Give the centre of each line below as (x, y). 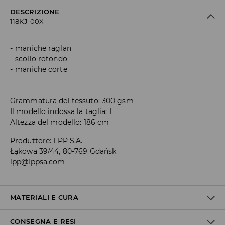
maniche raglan (43, 48)
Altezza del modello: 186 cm (60, 122)
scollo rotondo (41, 59)
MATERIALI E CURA (44, 198)
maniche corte (41, 70)
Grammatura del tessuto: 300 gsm (72, 101)
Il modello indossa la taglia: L (62, 112)
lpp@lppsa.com (38, 162)
